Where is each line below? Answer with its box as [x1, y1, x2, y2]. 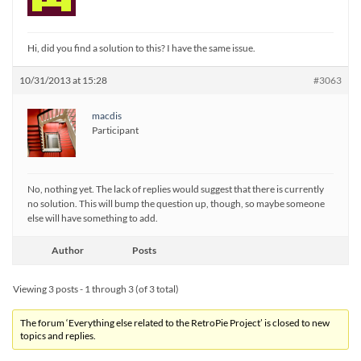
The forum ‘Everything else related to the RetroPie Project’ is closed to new [20, 317, 330, 330]
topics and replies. [20, 330, 97, 342]
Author [52, 244, 84, 257]
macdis [92, 110, 122, 122]
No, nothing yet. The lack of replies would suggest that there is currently [27, 183, 324, 196]
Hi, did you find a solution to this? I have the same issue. [27, 42, 255, 55]
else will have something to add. [27, 212, 158, 225]
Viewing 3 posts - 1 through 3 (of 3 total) [13, 283, 179, 296]
